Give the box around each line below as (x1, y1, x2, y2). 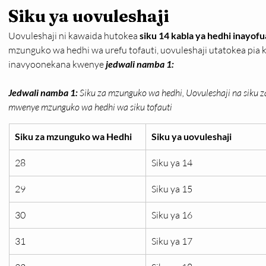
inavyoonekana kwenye (8, 58, 106, 70)
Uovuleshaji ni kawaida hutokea (8, 30, 140, 42)
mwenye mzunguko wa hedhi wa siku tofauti (8, 101, 172, 113)
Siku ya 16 (151, 209, 192, 221)
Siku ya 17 (151, 235, 192, 247)
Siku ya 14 (151, 157, 192, 169)
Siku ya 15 (151, 183, 192, 195)
